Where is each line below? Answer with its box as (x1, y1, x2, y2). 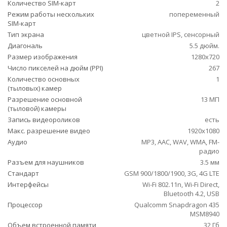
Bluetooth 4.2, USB (164, 189, 219, 198)
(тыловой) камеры (8, 104, 66, 113)
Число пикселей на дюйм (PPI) (8, 63, 103, 72)
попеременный (169, 10, 219, 19)
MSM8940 (190, 209, 219, 218)
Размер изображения (8, 52, 78, 61)
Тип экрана (8, 30, 44, 39)
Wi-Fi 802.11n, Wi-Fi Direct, (142, 180, 219, 189)
